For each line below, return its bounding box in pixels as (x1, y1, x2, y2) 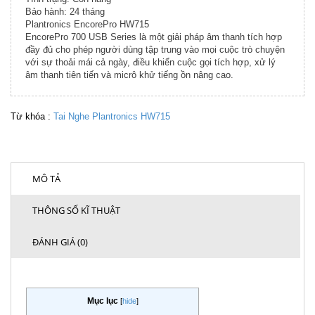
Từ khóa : (11, 110, 53, 122)
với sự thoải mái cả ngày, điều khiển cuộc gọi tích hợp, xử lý (25, 56, 276, 67)
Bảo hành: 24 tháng (25, 6, 105, 17)
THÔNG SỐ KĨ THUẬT (32, 204, 120, 217)
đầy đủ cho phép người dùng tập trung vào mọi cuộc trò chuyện (25, 44, 285, 55)
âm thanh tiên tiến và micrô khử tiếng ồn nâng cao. (25, 69, 233, 80)
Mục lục (86, 295, 118, 306)
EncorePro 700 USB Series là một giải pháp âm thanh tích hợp (25, 31, 282, 42)
